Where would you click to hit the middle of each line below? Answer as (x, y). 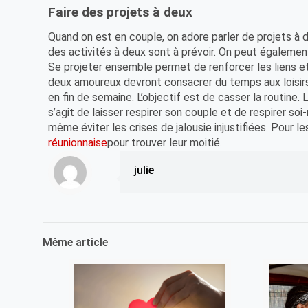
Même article (75, 242)
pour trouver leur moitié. (165, 142)
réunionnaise (78, 142)
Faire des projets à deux (121, 12)
